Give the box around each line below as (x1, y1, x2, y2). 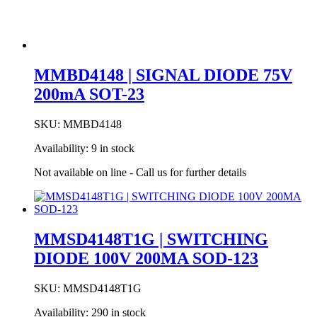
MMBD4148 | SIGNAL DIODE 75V (34, 66, 292, 85)
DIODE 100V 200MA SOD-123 (34, 249, 258, 268)
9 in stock (91, 142, 134, 155)
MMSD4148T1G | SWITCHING (34, 230, 268, 249)
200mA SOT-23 (34, 85, 144, 104)
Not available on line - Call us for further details (34, 166, 246, 179)
